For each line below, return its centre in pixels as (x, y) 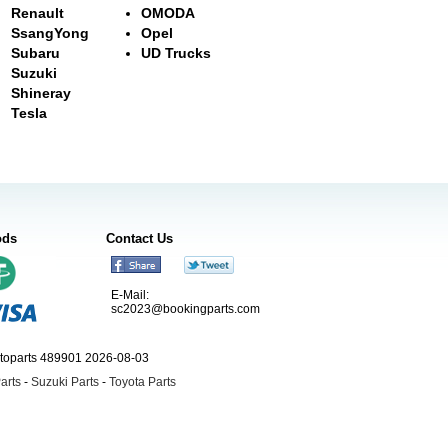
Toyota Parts (142, 381)
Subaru (35, 52)
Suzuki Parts (65, 381)
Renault (37, 12)
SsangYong (50, 32)
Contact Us (139, 238)
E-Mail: (130, 294)
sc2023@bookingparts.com (185, 308)
